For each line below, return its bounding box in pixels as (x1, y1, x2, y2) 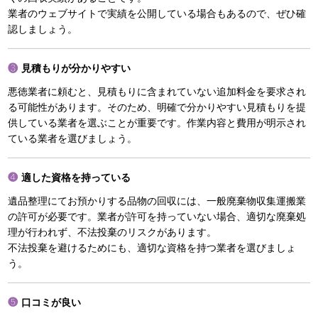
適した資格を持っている (21, 172, 131, 184)
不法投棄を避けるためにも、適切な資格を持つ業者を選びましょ (8, 242, 297, 254)
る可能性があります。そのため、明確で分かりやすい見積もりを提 (8, 102, 307, 114)
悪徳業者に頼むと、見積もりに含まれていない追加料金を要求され (8, 86, 307, 98)
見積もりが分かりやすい (21, 62, 131, 75)
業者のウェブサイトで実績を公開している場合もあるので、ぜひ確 (8, 8, 307, 20)
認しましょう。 (8, 23, 78, 35)
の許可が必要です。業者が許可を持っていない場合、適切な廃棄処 (8, 211, 307, 223)
